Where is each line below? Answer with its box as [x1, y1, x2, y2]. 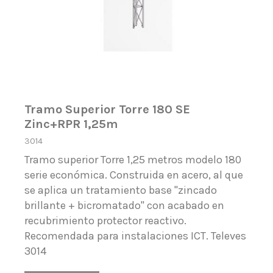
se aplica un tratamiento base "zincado [24, 183, 218, 197]
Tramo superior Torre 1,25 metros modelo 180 [24, 153, 242, 167]
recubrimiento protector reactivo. [24, 214, 187, 228]
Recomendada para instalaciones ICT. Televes [24, 229, 247, 243]
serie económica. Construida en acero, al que [24, 168, 244, 182]
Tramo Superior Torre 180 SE [24, 102, 191, 117]
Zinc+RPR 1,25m [24, 116, 119, 132]
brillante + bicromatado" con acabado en [24, 199, 225, 213]
